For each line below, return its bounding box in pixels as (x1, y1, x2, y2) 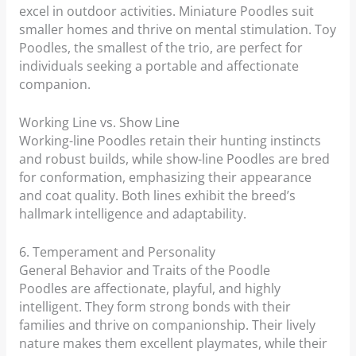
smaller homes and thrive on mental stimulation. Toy (18, 21, 336, 39)
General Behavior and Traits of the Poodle (18, 261, 270, 279)
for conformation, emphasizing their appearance (18, 168, 311, 187)
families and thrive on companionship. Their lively (18, 315, 315, 334)
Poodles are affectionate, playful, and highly (18, 279, 281, 297)
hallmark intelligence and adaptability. (18, 205, 246, 223)
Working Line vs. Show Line (18, 114, 180, 132)
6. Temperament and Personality (18, 242, 215, 261)
